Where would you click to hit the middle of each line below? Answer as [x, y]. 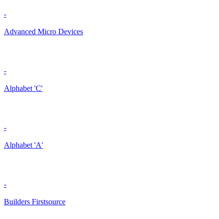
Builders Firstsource [35, 202]
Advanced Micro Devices [44, 32]
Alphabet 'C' [23, 88]
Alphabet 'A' [23, 145]
